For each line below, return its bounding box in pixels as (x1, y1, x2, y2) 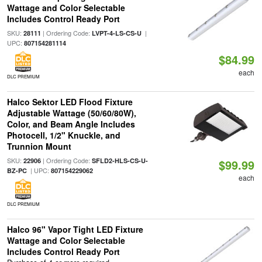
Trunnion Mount (6, 140, 71, 152)
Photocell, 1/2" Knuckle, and (6, 129, 120, 141)
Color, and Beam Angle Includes (6, 118, 135, 130)
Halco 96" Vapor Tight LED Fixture (6, 223, 143, 235)
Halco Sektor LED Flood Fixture (6, 96, 133, 108)
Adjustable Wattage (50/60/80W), (6, 107, 136, 119)
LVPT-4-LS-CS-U (91, 29, 142, 37)
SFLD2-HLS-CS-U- (91, 156, 148, 165)
